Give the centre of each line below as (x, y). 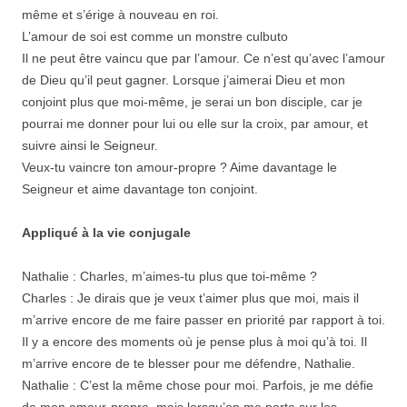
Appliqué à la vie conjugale (106, 232)
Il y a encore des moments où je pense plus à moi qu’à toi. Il (194, 341)
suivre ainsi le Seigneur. (90, 145)
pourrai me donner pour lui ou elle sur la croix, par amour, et (195, 123)
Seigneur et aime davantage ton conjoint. (140, 189)
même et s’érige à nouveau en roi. (120, 14)
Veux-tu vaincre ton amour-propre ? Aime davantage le (179, 167)
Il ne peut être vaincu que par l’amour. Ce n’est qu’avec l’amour (203, 58)
